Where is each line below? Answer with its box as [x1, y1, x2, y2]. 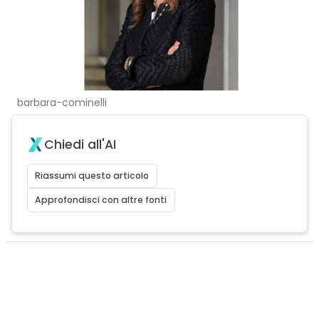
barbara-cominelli [16, 95, 107, 110]
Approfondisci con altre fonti [35, 194, 167, 206]
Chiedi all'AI [43, 136, 116, 153]
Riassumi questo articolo [35, 169, 150, 182]
